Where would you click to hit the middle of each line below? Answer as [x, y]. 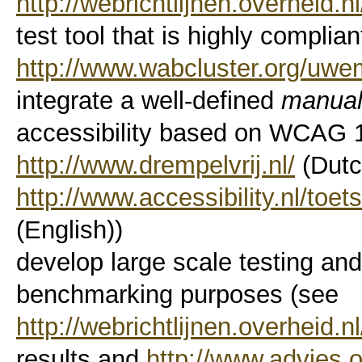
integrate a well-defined [149, 100]
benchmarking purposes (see [177, 294]
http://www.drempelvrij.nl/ [156, 165]
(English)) [69, 229]
